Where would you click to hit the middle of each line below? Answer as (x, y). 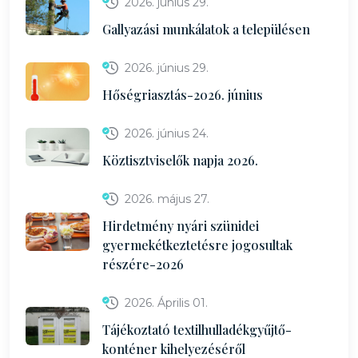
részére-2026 (143, 264)
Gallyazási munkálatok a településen (206, 29)
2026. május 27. (167, 199)
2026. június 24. (167, 133)
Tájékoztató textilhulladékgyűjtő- (197, 330)
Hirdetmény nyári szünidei (181, 226)
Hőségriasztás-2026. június (183, 95)
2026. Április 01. (166, 303)
